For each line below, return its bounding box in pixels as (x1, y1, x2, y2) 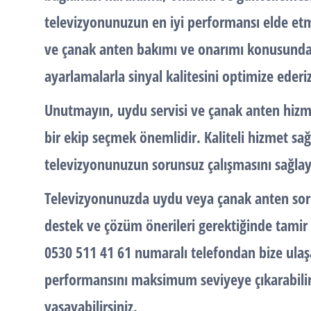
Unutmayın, (44, 99, 117, 120)
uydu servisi (117, 99, 187, 120)
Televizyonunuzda (44, 187, 153, 208)
